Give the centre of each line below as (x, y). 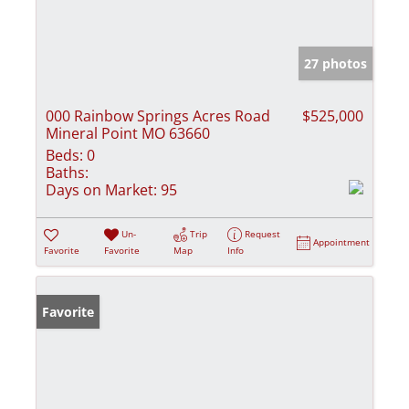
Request (263, 233)
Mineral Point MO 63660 (128, 133)
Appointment (342, 241)
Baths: (67, 172)
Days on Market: (101, 189)
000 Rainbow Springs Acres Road (158, 115)
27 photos (336, 63)
